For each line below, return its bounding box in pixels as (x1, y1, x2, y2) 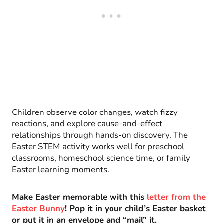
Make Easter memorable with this (12, 191, 147, 203)
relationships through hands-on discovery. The (12, 129, 188, 141)
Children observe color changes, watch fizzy (12, 106, 178, 118)
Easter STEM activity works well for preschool (12, 140, 184, 152)
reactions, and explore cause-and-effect (12, 117, 162, 129)
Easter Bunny (12, 202, 65, 214)
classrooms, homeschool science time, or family (12, 152, 190, 164)
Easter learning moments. (12, 163, 109, 175)
